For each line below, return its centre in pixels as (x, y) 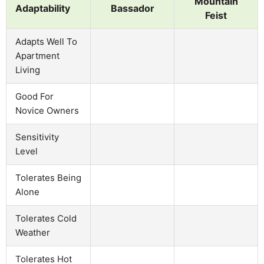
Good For (34, 96)
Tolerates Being (48, 177)
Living (28, 70)
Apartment (37, 55)
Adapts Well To (46, 41)
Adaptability (43, 8)
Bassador (132, 8)
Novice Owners (47, 110)
